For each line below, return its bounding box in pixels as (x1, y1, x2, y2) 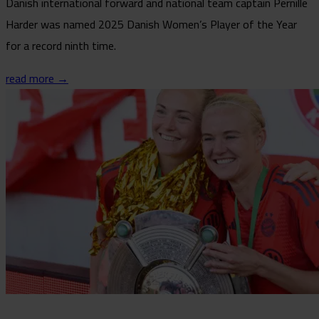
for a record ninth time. (6, 34, 116, 56)
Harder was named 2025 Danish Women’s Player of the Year (6, 13, 297, 35)
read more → (6, 67, 68, 89)
